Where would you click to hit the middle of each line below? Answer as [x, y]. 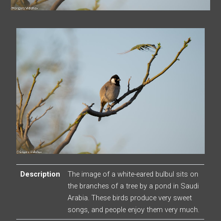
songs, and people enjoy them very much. [133, 210]
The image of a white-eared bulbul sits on [133, 174]
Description [40, 174]
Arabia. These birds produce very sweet [129, 198]
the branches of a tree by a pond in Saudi [133, 186]
